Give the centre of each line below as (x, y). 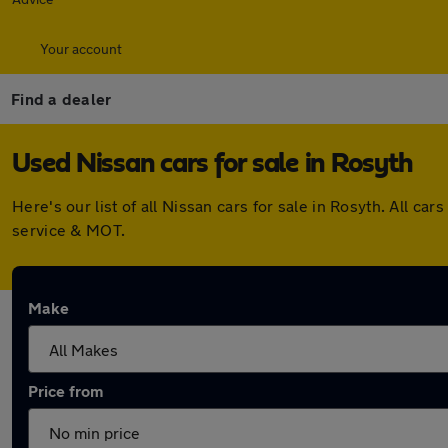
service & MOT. (69, 229)
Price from (65, 390)
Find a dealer (61, 98)
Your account (81, 48)
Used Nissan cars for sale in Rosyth (212, 164)
